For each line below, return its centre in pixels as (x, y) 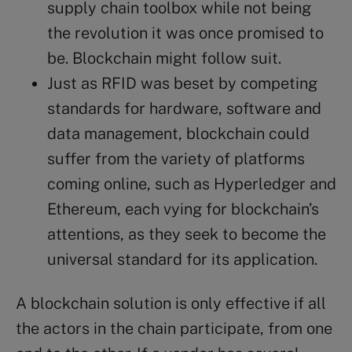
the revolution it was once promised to (185, 33)
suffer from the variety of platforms (176, 158)
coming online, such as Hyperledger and (192, 183)
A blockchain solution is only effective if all (171, 303)
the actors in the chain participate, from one (174, 328)
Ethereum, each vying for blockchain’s (183, 209)
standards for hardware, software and (184, 108)
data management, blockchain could (178, 133)
